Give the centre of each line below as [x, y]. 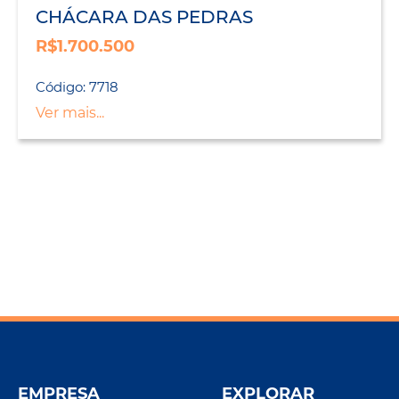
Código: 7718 [77, 87]
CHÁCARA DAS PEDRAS [144, 17]
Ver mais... [70, 113]
